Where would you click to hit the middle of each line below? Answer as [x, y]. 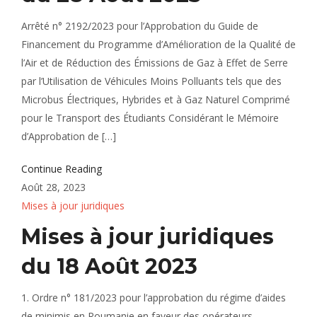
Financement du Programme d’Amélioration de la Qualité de [158, 44]
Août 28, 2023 [53, 187]
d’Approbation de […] [69, 136]
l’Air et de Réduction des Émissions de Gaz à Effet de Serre [155, 63]
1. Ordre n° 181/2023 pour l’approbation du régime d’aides [154, 298]
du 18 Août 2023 [109, 266]
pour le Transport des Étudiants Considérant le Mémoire [150, 118]
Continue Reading [62, 169]
